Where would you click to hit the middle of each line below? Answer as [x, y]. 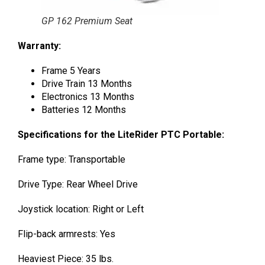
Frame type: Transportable [72, 160]
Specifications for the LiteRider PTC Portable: [122, 135]
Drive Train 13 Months [87, 84]
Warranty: [39, 46]
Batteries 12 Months [84, 110]
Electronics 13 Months [88, 97]
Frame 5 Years [71, 71]
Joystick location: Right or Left [81, 209]
